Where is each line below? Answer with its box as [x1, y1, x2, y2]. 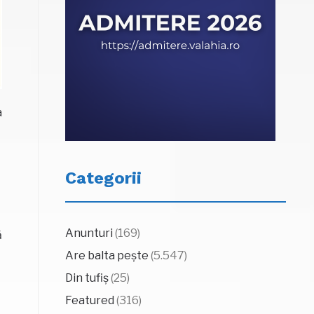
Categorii [64, 168, 142, 188]
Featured [64, 294, 114, 307]
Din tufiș [64, 271, 109, 285]
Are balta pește [64, 249, 149, 262]
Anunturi [64, 226, 113, 240]
